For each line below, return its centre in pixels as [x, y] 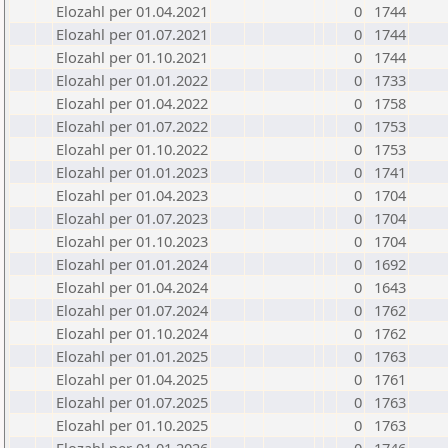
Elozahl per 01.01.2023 [132, 172]
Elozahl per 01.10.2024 [132, 333]
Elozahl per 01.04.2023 [132, 195]
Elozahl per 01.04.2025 [132, 379]
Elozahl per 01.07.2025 [132, 402]
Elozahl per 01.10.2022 [132, 149]
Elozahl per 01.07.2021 [132, 34]
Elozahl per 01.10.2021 [132, 57]
